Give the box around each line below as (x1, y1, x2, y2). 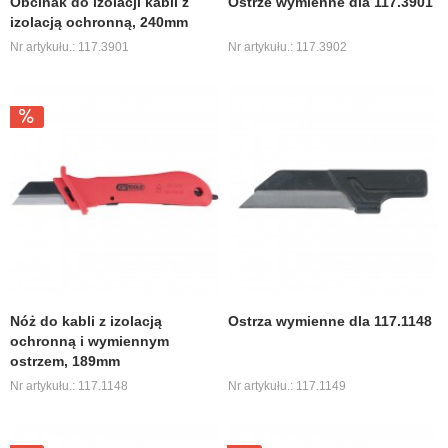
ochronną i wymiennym (10, 333, 170, 350)
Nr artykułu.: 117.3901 (10, 39, 130, 54)
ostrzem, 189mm (10, 353, 121, 370)
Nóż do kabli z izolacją (10, 313, 163, 330)
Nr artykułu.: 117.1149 (228, 379, 347, 394)
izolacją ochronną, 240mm (10, 13, 189, 30)
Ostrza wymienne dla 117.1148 (228, 313, 433, 330)
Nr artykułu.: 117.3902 (228, 39, 348, 54)
